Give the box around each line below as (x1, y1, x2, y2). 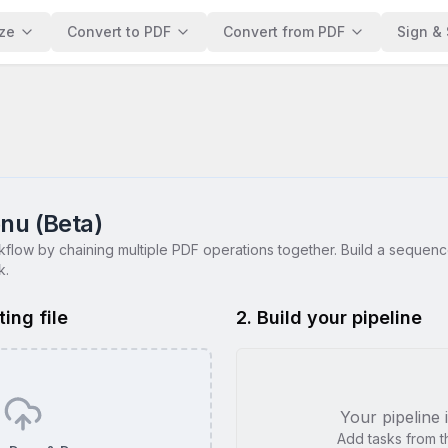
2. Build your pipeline (236, 307, 422, 328)
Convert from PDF (223, 23, 345, 40)
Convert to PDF (67, 23, 171, 40)
